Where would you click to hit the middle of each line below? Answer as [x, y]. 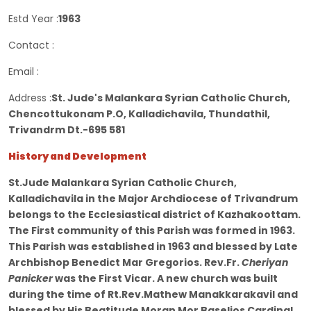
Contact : [31, 45]
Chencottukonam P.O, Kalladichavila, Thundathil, [139, 114]
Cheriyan [265, 263]
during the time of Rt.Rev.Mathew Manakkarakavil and [153, 295]
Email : [24, 72]
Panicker [31, 279]
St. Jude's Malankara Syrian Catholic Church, [171, 98]
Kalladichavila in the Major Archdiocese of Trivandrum [153, 199]
